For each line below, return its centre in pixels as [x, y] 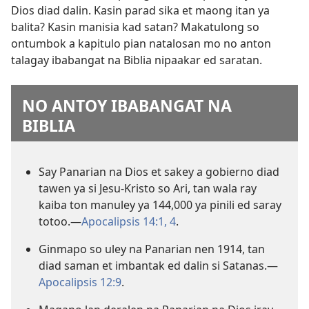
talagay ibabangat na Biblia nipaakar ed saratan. [137, 60]
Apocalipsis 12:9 [80, 282]
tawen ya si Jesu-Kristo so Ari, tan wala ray [148, 188]
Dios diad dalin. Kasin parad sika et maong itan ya [140, 10]
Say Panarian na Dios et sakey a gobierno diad [159, 171]
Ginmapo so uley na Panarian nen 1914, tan [152, 249]
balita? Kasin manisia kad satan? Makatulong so [135, 27]
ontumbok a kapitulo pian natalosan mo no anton [141, 43]
